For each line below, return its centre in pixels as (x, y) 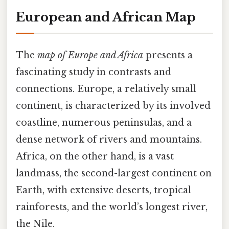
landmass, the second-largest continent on (114, 174)
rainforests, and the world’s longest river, (112, 207)
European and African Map (106, 17)
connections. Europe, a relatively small (106, 89)
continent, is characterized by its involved (113, 106)
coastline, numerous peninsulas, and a (104, 123)
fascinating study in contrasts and (94, 72)
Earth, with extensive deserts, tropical (104, 190)
